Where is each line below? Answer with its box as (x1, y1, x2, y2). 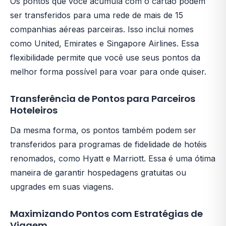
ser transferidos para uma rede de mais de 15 (10, 10, 183, 20)
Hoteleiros (10, 103, 58, 117)
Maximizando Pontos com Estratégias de (10, 207, 203, 220)
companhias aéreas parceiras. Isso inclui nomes (10, 24, 194, 34)
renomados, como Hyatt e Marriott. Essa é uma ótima (10, 153, 215, 163)
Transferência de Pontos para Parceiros (10, 92, 195, 105)
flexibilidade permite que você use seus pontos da (10, 52, 200, 63)
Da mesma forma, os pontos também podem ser (10, 125, 196, 135)
